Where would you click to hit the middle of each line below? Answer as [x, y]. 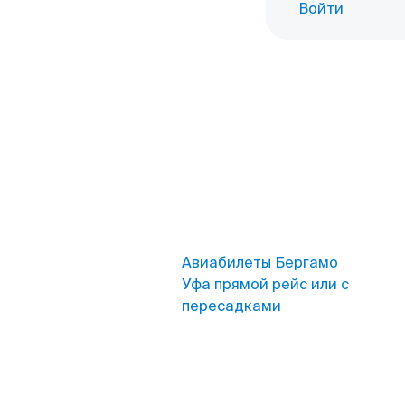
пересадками [231, 306]
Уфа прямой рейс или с [265, 284]
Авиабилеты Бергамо [260, 263]
